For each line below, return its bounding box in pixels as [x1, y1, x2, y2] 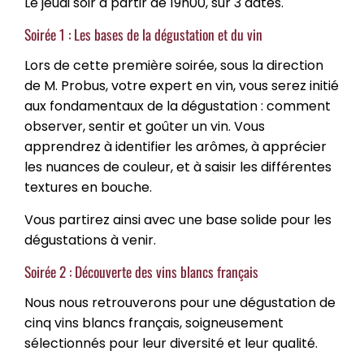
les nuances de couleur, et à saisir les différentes [24, 158, 331, 176]
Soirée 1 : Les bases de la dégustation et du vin [24, 24, 262, 45]
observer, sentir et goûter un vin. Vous [24, 117, 265, 136]
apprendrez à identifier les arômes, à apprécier [24, 137, 327, 156]
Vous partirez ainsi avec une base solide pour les [24, 210, 331, 229]
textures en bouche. [24, 178, 158, 197]
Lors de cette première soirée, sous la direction [24, 56, 323, 75]
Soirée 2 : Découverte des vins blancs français [24, 261, 258, 282]
